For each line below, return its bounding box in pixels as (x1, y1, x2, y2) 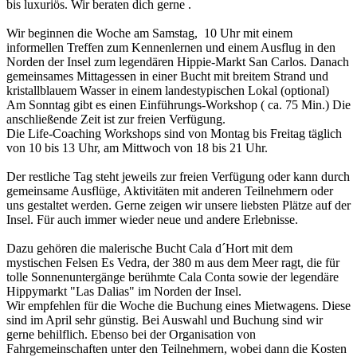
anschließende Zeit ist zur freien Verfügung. (6, 112, 226, 127)
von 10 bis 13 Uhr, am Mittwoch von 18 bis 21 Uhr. (6, 141, 268, 155)
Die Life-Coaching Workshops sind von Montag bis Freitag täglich (6, 127, 342, 141)
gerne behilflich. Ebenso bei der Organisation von (6, 328, 256, 342)
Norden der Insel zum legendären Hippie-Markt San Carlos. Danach (6, 55, 349, 69)
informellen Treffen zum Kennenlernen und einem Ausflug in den (6, 41, 335, 55)
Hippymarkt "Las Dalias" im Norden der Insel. (6, 284, 241, 299)
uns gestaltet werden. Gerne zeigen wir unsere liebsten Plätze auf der (6, 198, 351, 213)
